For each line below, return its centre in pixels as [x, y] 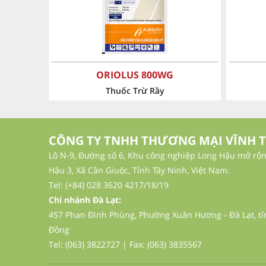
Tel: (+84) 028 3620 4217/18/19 [109, 185]
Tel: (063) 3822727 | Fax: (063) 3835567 [125, 245]
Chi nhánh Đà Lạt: [85, 200]
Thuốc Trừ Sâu [135, 91]
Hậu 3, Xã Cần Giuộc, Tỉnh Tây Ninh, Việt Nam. [139, 170]
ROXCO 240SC [135, 75]
